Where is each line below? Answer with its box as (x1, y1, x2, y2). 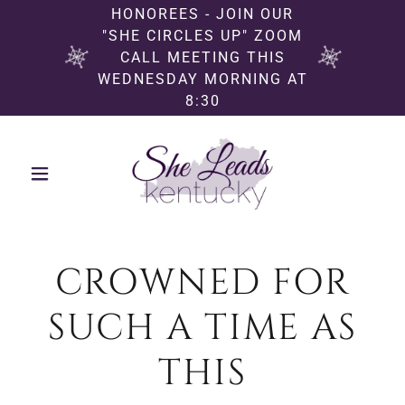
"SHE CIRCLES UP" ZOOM (102, 27, 303, 44)
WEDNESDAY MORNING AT (97, 71, 308, 88)
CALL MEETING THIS (119, 49, 286, 66)
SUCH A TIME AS (48, 304, 357, 353)
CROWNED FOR (54, 259, 351, 307)
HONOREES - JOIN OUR (111, 5, 294, 23)
